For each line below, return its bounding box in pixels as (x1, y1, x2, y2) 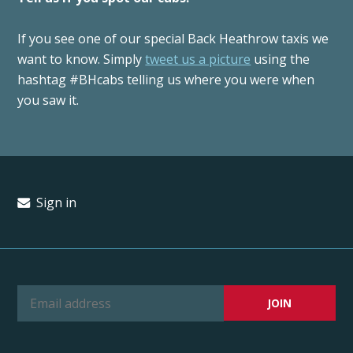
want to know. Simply (17, 50, 146, 68)
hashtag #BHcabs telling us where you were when (17, 70, 315, 88)
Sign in (32, 193, 76, 211)
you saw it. (17, 91, 80, 109)
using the (251, 50, 310, 68)
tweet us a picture (145, 50, 251, 68)
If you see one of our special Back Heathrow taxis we (17, 29, 329, 47)
